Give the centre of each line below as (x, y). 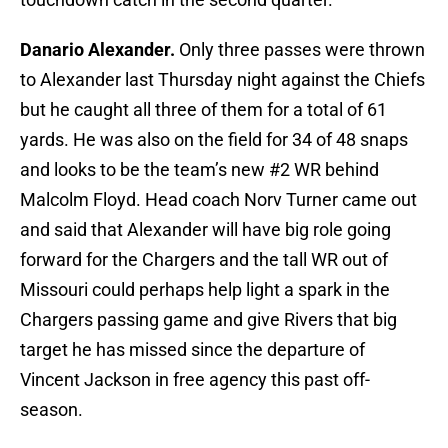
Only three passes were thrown (300, 50)
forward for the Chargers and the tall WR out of (204, 260)
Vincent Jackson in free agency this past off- (195, 380)
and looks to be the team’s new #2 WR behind (199, 170)
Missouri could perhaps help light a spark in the (205, 290)
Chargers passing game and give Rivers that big (208, 320)
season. (51, 410)
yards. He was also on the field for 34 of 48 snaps (214, 140)
